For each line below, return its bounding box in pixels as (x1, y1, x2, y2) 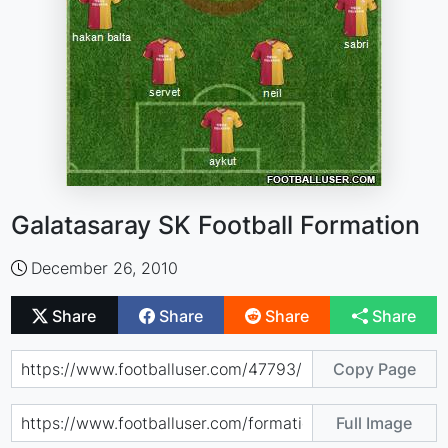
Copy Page (332, 358, 416, 379)
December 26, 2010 (31, 258, 179, 278)
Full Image (336, 412, 413, 433)
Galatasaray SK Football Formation (11, 210, 421, 240)
